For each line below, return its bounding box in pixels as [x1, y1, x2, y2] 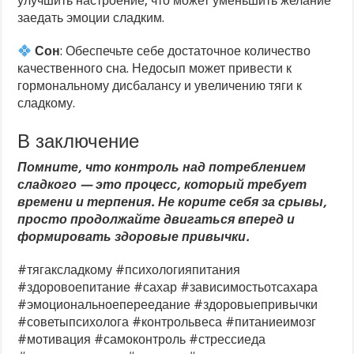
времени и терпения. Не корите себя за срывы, [17, 194, 328, 210]
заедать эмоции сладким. [17, 10, 165, 26]
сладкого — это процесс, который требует [17, 177, 307, 193]
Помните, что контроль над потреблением [17, 160, 307, 175]
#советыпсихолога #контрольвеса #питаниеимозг [17, 314, 317, 330]
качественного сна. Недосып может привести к [17, 61, 292, 77]
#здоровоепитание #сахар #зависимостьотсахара [17, 280, 318, 296]
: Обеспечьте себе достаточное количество [60, 43, 311, 59]
